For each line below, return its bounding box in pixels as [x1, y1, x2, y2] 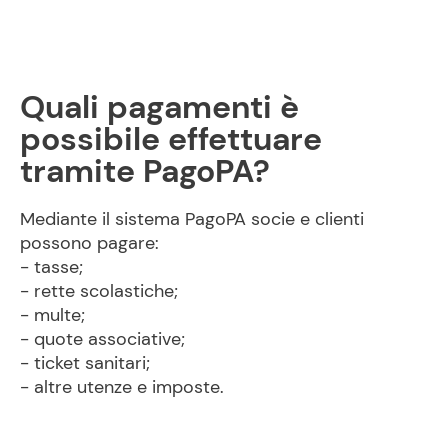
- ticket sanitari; [20, 351, 150, 375]
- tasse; [20, 255, 83, 279]
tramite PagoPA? [20, 150, 270, 192]
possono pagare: [20, 231, 159, 255]
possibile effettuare [20, 118, 322, 160]
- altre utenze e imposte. [20, 375, 224, 399]
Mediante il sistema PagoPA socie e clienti [20, 207, 364, 231]
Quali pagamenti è [20, 86, 45, 128]
